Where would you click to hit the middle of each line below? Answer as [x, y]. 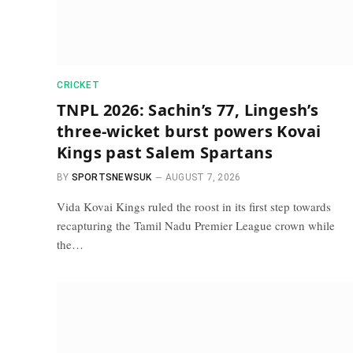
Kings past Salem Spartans [165, 152]
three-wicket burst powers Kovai [189, 131]
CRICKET [78, 85]
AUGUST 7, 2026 [203, 177]
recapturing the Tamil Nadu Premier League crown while [196, 225]
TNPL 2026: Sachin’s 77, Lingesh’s [188, 110]
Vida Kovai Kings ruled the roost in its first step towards [194, 206]
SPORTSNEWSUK [111, 177]
